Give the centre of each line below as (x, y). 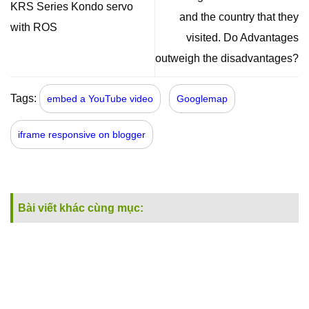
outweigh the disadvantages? (227, 58)
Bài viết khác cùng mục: (81, 208)
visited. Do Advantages (242, 37)
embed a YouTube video (100, 98)
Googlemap (202, 98)
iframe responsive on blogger (82, 134)
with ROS (34, 27)
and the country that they (239, 17)
